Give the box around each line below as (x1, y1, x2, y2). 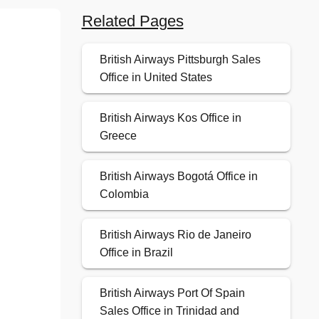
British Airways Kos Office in (99, 112, 241, 125)
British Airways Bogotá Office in (99, 170, 258, 183)
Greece (99, 130, 137, 142)
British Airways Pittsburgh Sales (99, 53, 261, 66)
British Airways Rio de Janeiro (99, 229, 251, 241)
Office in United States (99, 71, 212, 84)
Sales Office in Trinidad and (99, 305, 239, 318)
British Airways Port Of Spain (99, 287, 245, 300)
